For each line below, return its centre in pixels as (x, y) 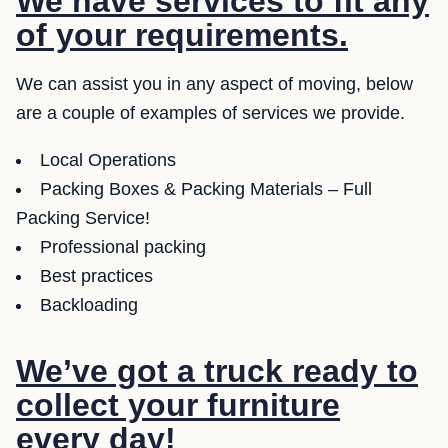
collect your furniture (178, 405)
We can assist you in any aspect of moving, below (214, 84)
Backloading (89, 305)
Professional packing (123, 247)
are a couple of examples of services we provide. (210, 113)
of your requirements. (182, 35)
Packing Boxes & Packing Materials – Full (206, 189)
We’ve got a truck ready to (217, 371)
